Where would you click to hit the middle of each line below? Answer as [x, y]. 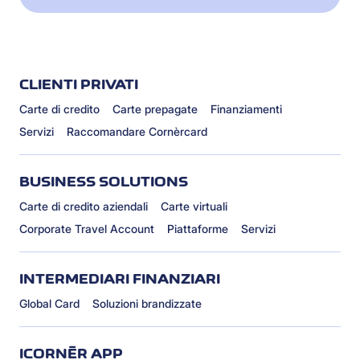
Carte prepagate [155, 109]
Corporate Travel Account [87, 229]
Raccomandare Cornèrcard [137, 132]
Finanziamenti [246, 109]
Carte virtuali [194, 207]
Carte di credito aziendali [84, 207]
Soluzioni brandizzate [147, 304]
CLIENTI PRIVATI [79, 85]
